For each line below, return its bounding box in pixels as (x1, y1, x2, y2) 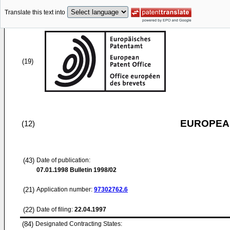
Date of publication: (36, 157, 90, 164)
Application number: (36, 186, 94, 193)
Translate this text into (5, 9, 65, 16)
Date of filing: (36, 206, 73, 213)
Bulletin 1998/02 (68, 166, 117, 174)
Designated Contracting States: (35, 220, 122, 227)
